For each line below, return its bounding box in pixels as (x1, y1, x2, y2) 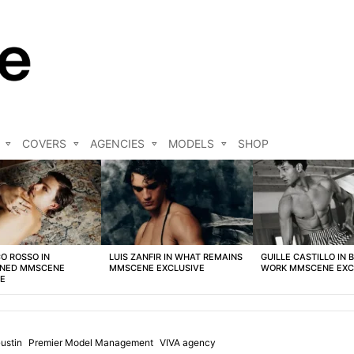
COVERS (22, 137, 66, 151)
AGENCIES (90, 137, 145, 151)
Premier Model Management (28, 337, 153, 349)
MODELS (168, 137, 214, 151)
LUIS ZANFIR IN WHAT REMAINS (109, 251, 243, 263)
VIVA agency (160, 337, 216, 349)
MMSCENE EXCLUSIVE (109, 262, 205, 274)
